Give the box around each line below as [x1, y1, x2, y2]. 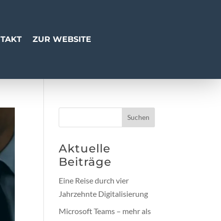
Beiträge [59, 154, 112, 169]
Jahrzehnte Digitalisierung [59, 188, 148, 198]
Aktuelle [59, 141, 111, 155]
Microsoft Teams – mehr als [59, 206, 151, 216]
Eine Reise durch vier [59, 175, 129, 185]
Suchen [127, 113, 149, 122]
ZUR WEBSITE [32, 34, 91, 44]
